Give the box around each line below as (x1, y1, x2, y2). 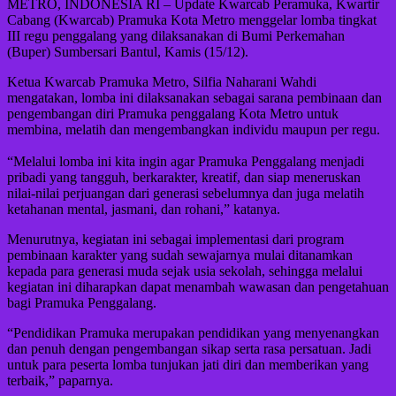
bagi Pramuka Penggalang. (7, 295, 156, 311)
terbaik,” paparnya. (7, 373, 113, 389)
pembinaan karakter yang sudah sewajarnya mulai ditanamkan (7, 247, 353, 263)
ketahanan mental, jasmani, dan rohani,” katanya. (7, 202, 280, 217)
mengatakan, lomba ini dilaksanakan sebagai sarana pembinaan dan (7, 90, 382, 106)
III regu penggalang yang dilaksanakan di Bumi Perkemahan (7, 28, 345, 44)
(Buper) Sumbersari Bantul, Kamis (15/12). (7, 44, 248, 60)
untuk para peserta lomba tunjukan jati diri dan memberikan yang (7, 357, 369, 373)
